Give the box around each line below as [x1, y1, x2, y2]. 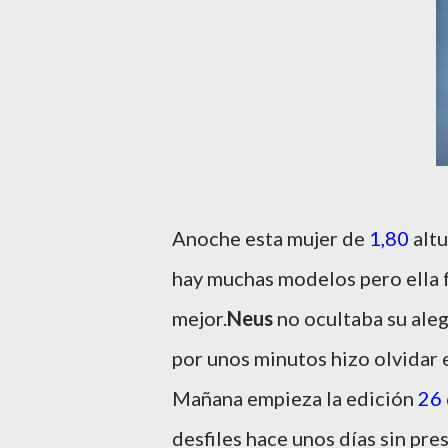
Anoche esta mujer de [172, 226, 369, 250]
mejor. [172, 306, 227, 330]
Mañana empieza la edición [172, 386, 418, 410]
